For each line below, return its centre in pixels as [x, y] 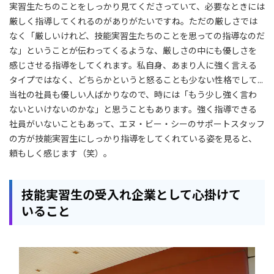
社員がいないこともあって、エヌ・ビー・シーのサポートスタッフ [137, 123]
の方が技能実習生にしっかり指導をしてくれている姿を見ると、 [133, 138]
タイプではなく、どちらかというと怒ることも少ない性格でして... [136, 79]
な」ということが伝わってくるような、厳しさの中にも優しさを [133, 50]
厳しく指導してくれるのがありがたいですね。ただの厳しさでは [133, 20]
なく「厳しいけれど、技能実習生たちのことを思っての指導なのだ [137, 35]
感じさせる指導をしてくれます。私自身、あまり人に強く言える [133, 65]
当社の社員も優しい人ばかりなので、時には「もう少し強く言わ [133, 94]
